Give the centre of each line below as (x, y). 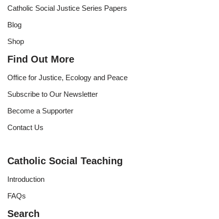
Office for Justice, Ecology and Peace (67, 77)
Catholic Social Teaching (65, 161)
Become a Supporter (40, 111)
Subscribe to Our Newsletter (53, 94)
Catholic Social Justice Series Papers (67, 8)
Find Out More (41, 59)
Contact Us (25, 127)
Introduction (26, 179)
